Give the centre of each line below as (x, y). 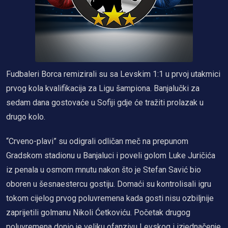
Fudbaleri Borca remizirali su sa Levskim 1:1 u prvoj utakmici (113, 74)
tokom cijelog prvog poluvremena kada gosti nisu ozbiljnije (110, 198)
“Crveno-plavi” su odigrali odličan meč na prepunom (97, 141)
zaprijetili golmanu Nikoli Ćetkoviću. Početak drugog (98, 212)
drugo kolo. (26, 117)
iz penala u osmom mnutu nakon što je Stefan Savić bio (104, 169)
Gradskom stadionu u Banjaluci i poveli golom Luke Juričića (111, 155)
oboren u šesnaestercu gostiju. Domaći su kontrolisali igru (109, 184)
